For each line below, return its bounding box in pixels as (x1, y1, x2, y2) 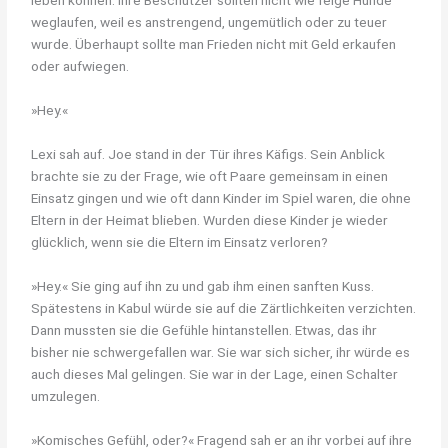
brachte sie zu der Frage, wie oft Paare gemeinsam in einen (31, 167, 389, 184)
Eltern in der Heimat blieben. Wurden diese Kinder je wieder (31, 211, 389, 228)
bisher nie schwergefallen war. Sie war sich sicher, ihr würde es (31, 343, 411, 360)
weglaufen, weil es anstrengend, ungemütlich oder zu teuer (31, 14, 388, 31)
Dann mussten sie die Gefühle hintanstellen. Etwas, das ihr (31, 321, 378, 338)
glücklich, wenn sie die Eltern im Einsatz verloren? (31, 233, 329, 250)
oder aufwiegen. (31, 58, 130, 75)
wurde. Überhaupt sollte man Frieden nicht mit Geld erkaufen (31, 36, 397, 53)
